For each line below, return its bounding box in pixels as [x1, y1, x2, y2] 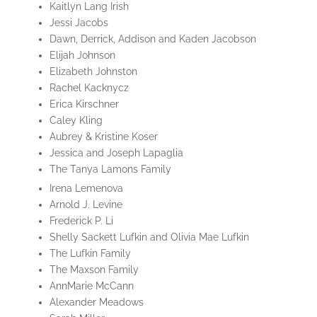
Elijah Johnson [49, 50, 115, 62]
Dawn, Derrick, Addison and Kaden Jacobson [49, 33, 256, 45]
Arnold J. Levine [49, 199, 122, 211]
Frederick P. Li [49, 215, 113, 227]
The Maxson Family [49, 264, 139, 276]
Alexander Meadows [49, 296, 144, 309]
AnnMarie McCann [49, 280, 134, 292]
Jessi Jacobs [49, 17, 108, 29]
